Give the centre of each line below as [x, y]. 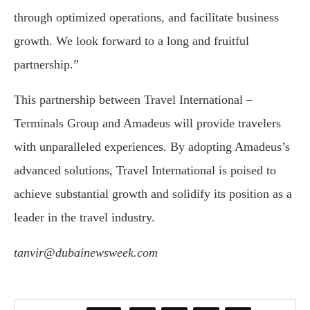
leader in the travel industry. [84, 218]
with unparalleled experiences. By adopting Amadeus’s [152, 147]
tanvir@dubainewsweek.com [86, 253]
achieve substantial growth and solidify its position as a [153, 194]
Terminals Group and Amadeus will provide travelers [147, 124]
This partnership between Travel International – [133, 100]
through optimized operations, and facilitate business [146, 18]
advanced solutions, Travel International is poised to [145, 171]
